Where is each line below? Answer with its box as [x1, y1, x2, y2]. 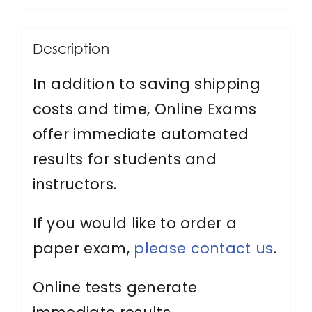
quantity [58, 56, 123, 77]
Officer [58, 31, 109, 52]
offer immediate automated [32, 123, 249, 144]
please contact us [134, 237, 274, 258]
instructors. [32, 173, 117, 194]
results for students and [32, 148, 217, 169]
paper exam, [32, 237, 134, 258]
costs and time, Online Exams [32, 98, 257, 119]
